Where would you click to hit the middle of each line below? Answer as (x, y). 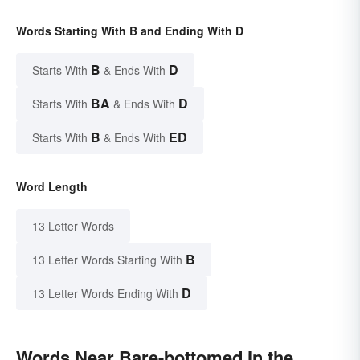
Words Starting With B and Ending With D (130, 31)
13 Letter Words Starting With (107, 260)
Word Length (52, 187)
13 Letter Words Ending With (105, 294)
